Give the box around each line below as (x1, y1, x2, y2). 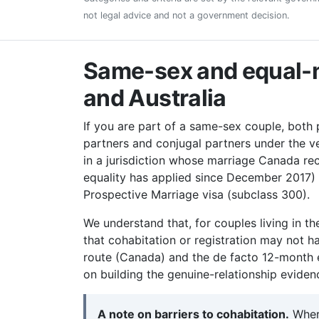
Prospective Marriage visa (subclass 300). (83, 187, 310, 202)
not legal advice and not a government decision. (83, 10, 290, 21)
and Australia (83, 84, 226, 112)
